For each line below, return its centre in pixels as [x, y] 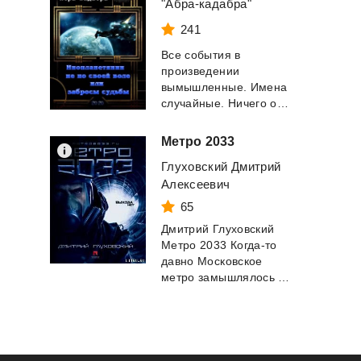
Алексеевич [196, 184]
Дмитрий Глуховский [218, 229]
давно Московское [212, 261]
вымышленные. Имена [224, 87]
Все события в [201, 55]
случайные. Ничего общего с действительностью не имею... [282, 103]
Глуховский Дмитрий [221, 166]
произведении [201, 71]
